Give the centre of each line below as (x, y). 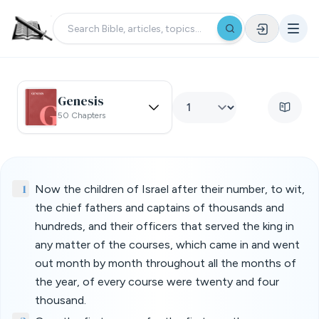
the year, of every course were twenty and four (157, 282)
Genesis (81, 100)
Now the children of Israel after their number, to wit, (170, 189)
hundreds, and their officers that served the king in (164, 226)
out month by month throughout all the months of (166, 263)
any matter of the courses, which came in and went (167, 245)
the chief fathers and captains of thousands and (159, 208)
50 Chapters (82, 115)
